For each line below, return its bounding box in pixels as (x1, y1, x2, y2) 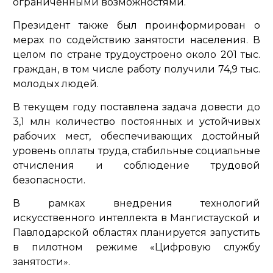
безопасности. (13, 174, 85, 186)
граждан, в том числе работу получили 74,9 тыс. (13, 63, 260, 76)
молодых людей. (13, 78, 99, 90)
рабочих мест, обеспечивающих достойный (13, 130, 260, 143)
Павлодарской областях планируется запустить (13, 227, 260, 239)
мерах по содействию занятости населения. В (13, 34, 260, 46)
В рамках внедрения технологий (13, 197, 260, 210)
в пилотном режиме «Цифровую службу (13, 241, 260, 253)
